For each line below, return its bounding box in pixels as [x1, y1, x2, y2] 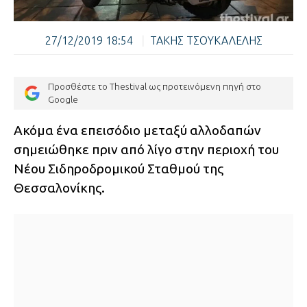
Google [48, 94, 78, 106]
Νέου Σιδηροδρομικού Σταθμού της [14, 161, 223, 177]
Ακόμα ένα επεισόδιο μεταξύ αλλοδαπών [14, 123, 261, 138]
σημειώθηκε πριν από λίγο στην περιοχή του [14, 142, 279, 158]
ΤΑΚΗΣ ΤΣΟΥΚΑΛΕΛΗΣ [149, 34, 262, 47]
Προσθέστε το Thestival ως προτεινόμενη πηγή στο [48, 81, 261, 93]
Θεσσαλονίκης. [14, 180, 105, 196]
